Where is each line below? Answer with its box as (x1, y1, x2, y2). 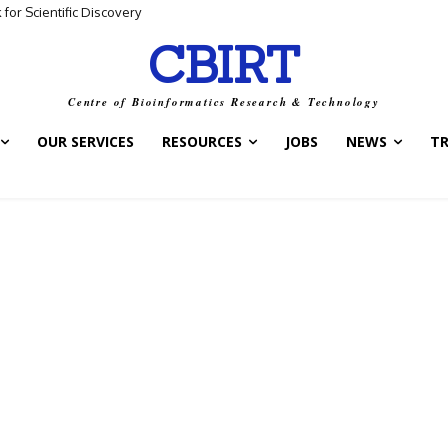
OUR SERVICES (37, 132, 134, 151)
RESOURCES (162, 132, 242, 151)
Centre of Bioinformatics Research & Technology (68, 94, 380, 110)
